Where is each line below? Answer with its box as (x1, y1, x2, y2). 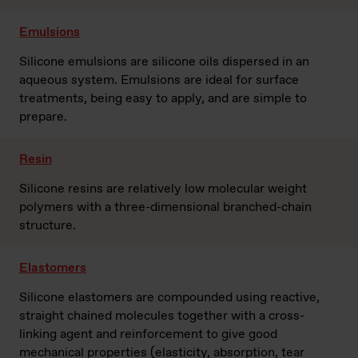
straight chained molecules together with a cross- (19, 307, 304, 324)
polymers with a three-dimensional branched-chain (19, 198, 312, 216)
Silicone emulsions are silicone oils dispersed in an (19, 53, 309, 70)
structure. (19, 217, 76, 234)
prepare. (19, 108, 67, 125)
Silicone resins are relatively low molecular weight (19, 180, 307, 197)
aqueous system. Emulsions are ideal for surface (19, 71, 299, 89)
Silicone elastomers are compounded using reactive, (19, 288, 320, 306)
